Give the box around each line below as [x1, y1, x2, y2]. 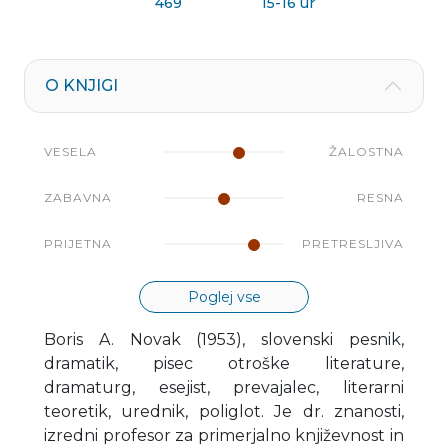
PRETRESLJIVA [302, 235, 404, 251]
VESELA [44, 143, 97, 159]
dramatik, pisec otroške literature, [44, 353, 404, 373]
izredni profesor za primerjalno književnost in [44, 425, 404, 445]
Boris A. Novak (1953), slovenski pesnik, [44, 329, 404, 349]
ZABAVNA [44, 189, 112, 205]
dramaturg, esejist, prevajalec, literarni [44, 377, 404, 397]
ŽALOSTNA [329, 143, 404, 159]
